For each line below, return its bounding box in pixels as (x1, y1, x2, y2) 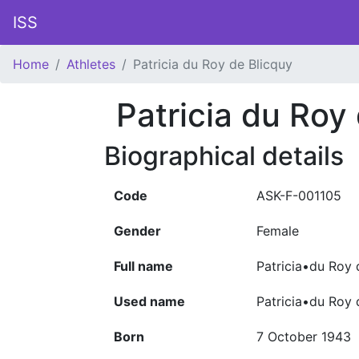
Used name (114, 293, 185, 309)
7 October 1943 (256, 329, 351, 345)
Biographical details (104, 140, 344, 171)
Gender (114, 223, 161, 239)
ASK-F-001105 (256, 188, 341, 204)
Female (256, 223, 299, 239)
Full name (114, 258, 173, 274)
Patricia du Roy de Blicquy (133, 56, 292, 72)
